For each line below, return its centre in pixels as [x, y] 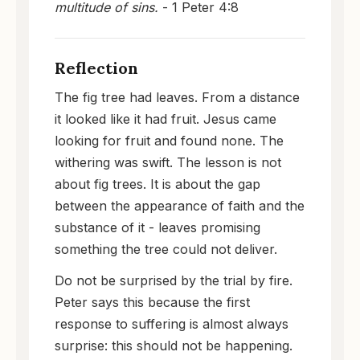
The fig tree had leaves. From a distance [177, 97]
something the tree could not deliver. [166, 249]
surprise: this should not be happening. [174, 345]
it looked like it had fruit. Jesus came [166, 119]
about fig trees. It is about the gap [157, 184]
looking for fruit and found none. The [169, 140]
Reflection [96, 67]
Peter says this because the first [152, 302]
